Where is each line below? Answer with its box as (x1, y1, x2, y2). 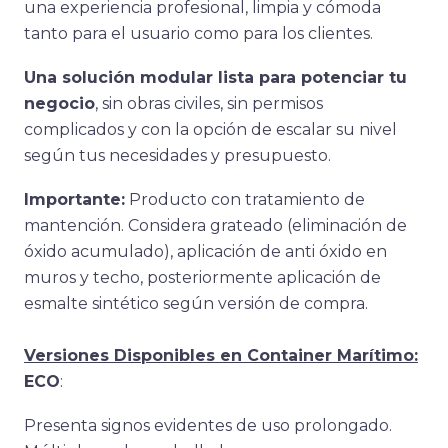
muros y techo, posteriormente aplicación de (24, 268, 381, 287)
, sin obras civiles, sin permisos (95, 94, 323, 113)
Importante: (24, 190, 125, 209)
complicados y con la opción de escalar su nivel (24, 120, 397, 139)
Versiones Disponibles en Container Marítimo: (24, 346, 418, 365)
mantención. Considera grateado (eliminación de (24, 216, 407, 235)
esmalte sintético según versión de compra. (24, 294, 368, 313)
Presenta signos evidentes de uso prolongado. (24, 416, 392, 435)
